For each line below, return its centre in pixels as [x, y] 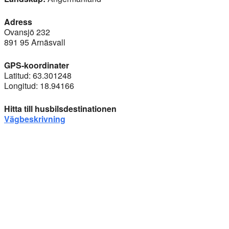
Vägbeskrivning [35, 119]
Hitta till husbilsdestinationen [60, 108]
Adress [18, 21]
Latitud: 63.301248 [38, 75]
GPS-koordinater [37, 65]
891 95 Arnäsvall [35, 42]
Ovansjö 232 [27, 32]
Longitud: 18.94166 [39, 85]
